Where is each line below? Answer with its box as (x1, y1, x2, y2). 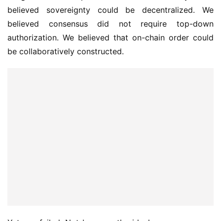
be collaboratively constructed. (7, 46, 124, 57)
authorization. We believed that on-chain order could (7, 33, 214, 43)
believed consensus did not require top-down (7, 19, 214, 29)
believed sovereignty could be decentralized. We (7, 5, 214, 15)
